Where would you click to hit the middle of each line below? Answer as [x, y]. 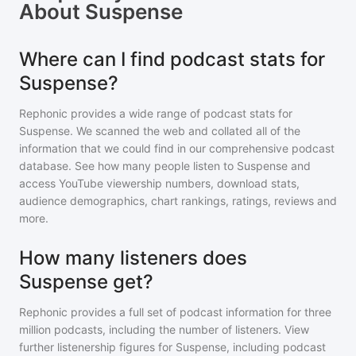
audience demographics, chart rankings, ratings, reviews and [178, 201]
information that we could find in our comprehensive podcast [177, 148]
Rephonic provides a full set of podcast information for [160, 312]
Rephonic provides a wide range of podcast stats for [156, 113]
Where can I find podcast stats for [172, 59]
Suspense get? [86, 282]
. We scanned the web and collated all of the [185, 131]
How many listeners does [133, 258]
